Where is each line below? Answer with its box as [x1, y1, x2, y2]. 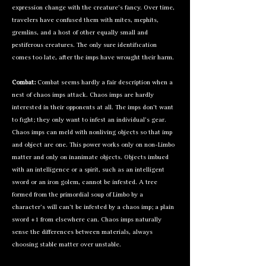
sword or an [12, 179, 47, 186]
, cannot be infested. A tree [78, 179, 157, 186]
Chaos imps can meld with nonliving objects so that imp [12, 129, 172, 136]
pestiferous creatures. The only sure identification [12, 42, 157, 49]
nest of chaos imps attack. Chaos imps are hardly [12, 92, 154, 99]
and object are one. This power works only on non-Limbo [12, 142, 175, 148]
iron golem [47, 179, 78, 186]
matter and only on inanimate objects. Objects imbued [12, 154, 169, 161]
